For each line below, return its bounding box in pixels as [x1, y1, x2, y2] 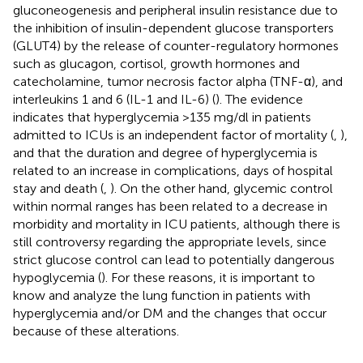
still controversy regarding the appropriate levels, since [13, 233, 327, 250]
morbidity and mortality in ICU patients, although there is [13, 216, 340, 232]
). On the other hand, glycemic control [110, 180, 333, 196]
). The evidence [216, 91, 303, 107]
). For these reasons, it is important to [101, 269, 315, 285]
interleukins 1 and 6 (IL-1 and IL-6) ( [13, 91, 216, 107]
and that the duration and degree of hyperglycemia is [13, 144, 318, 160]
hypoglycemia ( [13, 269, 101, 285]
